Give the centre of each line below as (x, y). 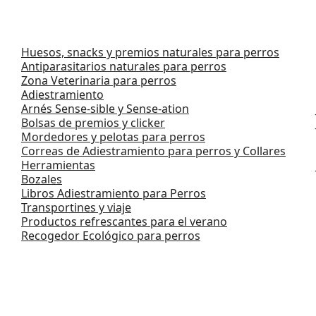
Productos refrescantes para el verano (124, 221)
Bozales (41, 179)
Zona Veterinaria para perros (98, 80)
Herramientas (58, 165)
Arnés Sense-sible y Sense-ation (105, 108)
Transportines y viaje (76, 207)
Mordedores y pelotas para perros (113, 136)
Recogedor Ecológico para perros (110, 235)
